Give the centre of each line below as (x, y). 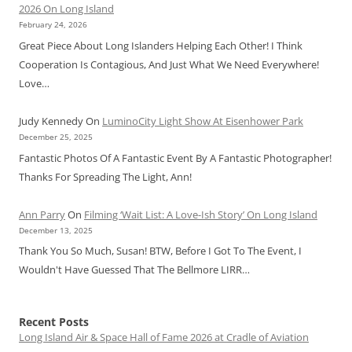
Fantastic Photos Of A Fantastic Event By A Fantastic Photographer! (175, 158)
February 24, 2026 (53, 25)
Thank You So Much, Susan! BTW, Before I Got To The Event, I (160, 251)
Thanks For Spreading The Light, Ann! (105, 176)
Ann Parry (42, 214)
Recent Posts (54, 322)
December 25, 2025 (56, 137)
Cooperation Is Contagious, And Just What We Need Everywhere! (169, 64)
